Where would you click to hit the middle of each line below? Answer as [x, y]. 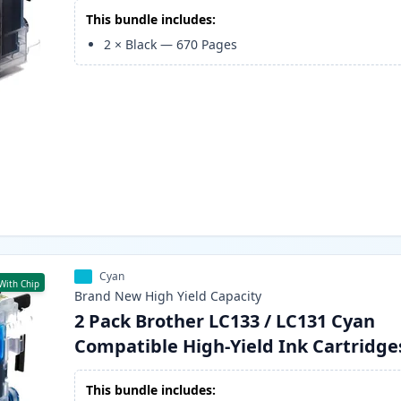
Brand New [108, 296]
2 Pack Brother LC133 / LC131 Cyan [225, 321]
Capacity [236, 296]
